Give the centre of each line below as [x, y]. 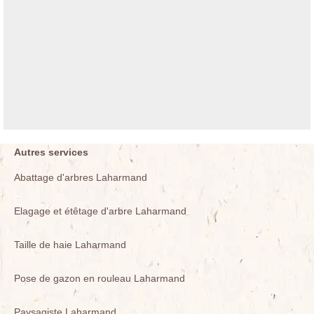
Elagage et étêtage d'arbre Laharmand [100, 211]
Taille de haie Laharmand [70, 245]
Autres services [51, 152]
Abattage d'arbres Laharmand [81, 178]
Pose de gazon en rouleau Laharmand [100, 279]
